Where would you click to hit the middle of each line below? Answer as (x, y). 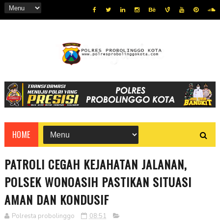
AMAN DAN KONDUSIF (56, 200)
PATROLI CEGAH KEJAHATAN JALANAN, (95, 164)
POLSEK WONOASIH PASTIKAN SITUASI (98, 182)
